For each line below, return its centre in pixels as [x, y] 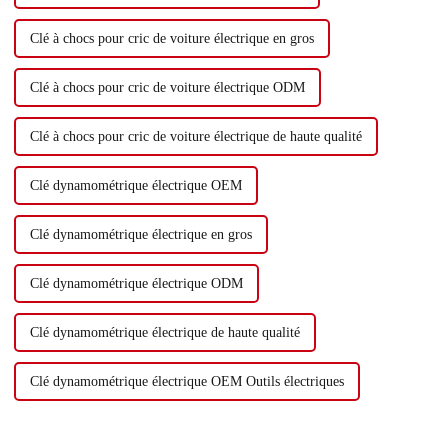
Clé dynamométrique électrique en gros [140, 235]
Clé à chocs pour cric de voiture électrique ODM [167, 88]
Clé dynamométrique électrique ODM [136, 284]
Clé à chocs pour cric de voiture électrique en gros [171, 39]
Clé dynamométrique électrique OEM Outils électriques [186, 382]
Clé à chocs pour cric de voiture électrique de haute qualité [195, 137]
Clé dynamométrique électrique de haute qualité [164, 333]
